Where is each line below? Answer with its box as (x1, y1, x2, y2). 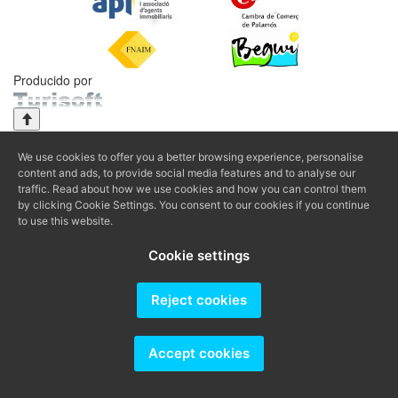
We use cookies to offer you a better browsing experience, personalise (18, 150, 363, 163)
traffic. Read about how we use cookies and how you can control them (18, 182, 366, 195)
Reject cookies (151, 291, 247, 308)
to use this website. (18, 214, 113, 227)
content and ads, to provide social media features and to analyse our (18, 166, 355, 179)
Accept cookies (148, 345, 250, 362)
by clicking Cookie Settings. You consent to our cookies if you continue (18, 198, 370, 211)
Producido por (13, 71, 92, 90)
